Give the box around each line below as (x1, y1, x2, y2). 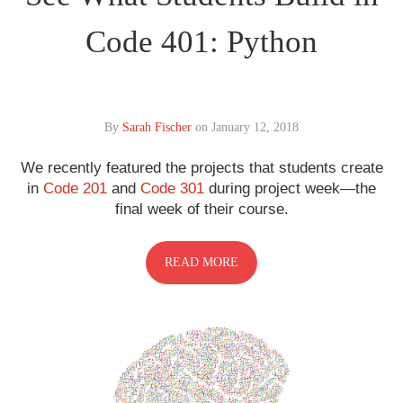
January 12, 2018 (211, 120, 299, 134)
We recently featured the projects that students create (20, 158, 383, 176)
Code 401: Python (85, 23, 318, 59)
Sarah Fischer (122, 120, 192, 134)
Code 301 (140, 179, 204, 197)
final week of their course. (114, 200, 289, 218)
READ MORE (165, 255, 238, 269)
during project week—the (204, 179, 376, 197)
